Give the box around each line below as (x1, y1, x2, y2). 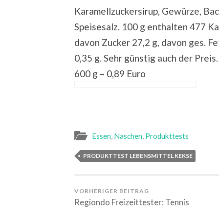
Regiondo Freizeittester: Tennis (74, 197, 189, 208)
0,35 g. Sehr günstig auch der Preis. (74, 52, 218, 64)
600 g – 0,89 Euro (74, 68, 146, 80)
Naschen (114, 131, 142, 141)
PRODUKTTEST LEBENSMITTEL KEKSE (83, 152, 193, 160)
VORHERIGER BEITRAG (74, 187, 149, 195)
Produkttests (145, 131, 189, 141)
